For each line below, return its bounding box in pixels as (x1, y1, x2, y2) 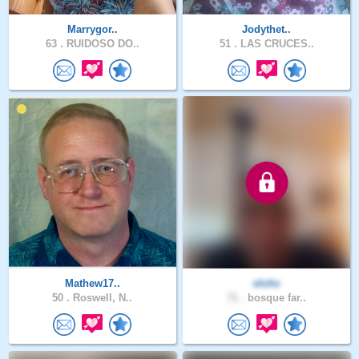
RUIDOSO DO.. (63, 37, 139, 50)
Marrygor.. (67, 22, 118, 35)
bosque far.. (244, 292, 307, 305)
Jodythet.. (242, 22, 292, 35)
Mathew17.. (64, 277, 120, 290)
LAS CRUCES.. (236, 37, 314, 50)
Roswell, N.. (70, 292, 133, 305)
